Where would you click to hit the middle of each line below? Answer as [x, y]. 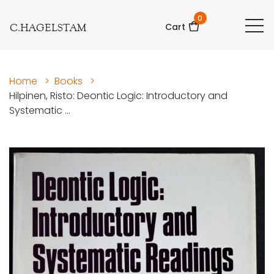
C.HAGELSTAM [48, 28]
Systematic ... [40, 111]
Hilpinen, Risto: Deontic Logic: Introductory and [118, 96]
